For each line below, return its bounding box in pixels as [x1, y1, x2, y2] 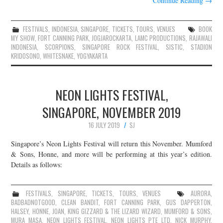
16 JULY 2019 [88, 120, 120, 130]
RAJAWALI [189, 33, 212, 43]
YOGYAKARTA [77, 51, 108, 61]
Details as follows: [11, 160, 63, 170]
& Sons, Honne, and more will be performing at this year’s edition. [11, 149, 212, 159]
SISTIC [165, 42, 183, 52]
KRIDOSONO [11, 51, 40, 61]
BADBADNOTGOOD [11, 198, 56, 208]
